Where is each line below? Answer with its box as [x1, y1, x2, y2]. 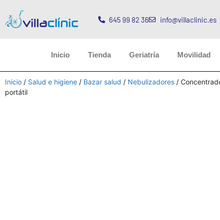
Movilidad [177, 51, 211, 59]
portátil [5, 88, 27, 96]
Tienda [88, 51, 111, 59]
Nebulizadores [128, 78, 174, 86]
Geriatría [129, 51, 159, 59]
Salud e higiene [28, 78, 77, 86]
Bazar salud [83, 78, 121, 86]
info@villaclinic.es [160, 15, 217, 24]
